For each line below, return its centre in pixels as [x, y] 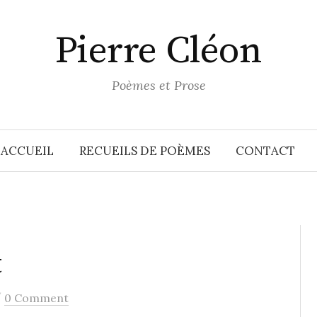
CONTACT [265, 151]
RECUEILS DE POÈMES [145, 151]
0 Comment [36, 298]
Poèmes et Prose [158, 85]
